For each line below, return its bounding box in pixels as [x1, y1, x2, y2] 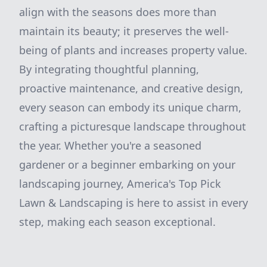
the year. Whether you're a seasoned [19, 138, 201, 153]
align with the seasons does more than [19, 5, 216, 19]
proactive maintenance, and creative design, [19, 81, 243, 95]
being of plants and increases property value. [19, 43, 247, 57]
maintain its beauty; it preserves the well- [19, 24, 229, 38]
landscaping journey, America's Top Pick [19, 176, 221, 191]
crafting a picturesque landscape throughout [19, 119, 246, 133]
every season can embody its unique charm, [19, 100, 241, 114]
